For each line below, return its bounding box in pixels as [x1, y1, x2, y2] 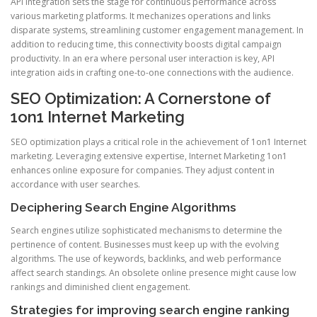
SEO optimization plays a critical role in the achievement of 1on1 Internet [11, 136, 306, 149]
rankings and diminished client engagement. [11, 281, 190, 294]
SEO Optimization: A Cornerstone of [11, 88, 271, 108]
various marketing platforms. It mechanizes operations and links [11, 9, 270, 22]
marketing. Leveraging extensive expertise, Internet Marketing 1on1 [11, 150, 287, 163]
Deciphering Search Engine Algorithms [11, 200, 236, 215]
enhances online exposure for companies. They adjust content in [11, 164, 275, 177]
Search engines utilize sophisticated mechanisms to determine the [11, 224, 282, 237]
